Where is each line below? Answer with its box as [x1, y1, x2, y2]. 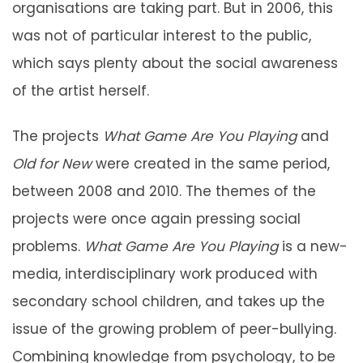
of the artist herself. [12, 80, 149, 100]
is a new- [278, 236, 348, 256]
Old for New [12, 153, 92, 173]
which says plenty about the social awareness [12, 53, 338, 73]
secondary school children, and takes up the [12, 291, 325, 311]
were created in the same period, [92, 153, 330, 173]
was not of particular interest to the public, [12, 25, 311, 45]
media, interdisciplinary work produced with [12, 263, 318, 284]
